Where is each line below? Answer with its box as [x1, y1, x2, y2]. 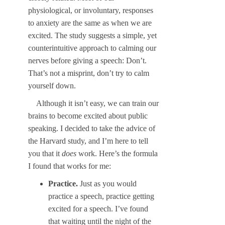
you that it [28, 149, 62, 158]
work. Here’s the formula [76, 149, 158, 158]
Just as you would [78, 179, 137, 188]
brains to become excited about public [28, 111, 148, 121]
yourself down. [28, 81, 76, 90]
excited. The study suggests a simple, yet [28, 31, 157, 40]
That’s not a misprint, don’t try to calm [28, 69, 149, 78]
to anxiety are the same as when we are [28, 19, 152, 28]
